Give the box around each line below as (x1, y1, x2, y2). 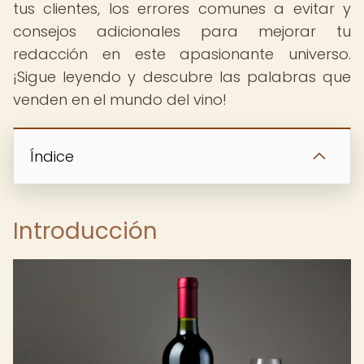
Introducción (13, 215, 158, 247)
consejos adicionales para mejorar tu (13, 21, 351, 41)
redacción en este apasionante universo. (13, 44, 351, 64)
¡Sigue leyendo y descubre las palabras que (13, 67, 351, 87)
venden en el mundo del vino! (13, 89, 227, 110)
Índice (30, 146, 74, 167)
